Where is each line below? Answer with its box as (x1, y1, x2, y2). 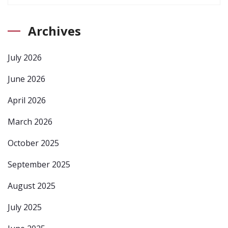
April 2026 (8, 94, 46, 106)
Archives (28, 22, 81, 39)
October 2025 (8, 137, 59, 149)
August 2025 (8, 180, 55, 191)
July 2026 (8, 51, 42, 63)
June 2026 (8, 73, 45, 84)
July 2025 (8, 201, 42, 213)
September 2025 (8, 158, 70, 170)
